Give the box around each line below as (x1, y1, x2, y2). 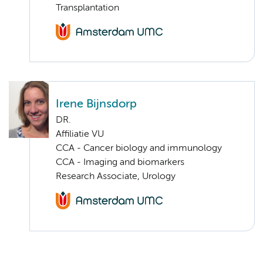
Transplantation (56, 4, 119, 14)
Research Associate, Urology (56, 172, 176, 182)
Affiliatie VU (56, 130, 104, 140)
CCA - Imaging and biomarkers (56, 158, 184, 168)
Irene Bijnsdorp (56, 99, 137, 110)
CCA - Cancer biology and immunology (56, 144, 222, 154)
